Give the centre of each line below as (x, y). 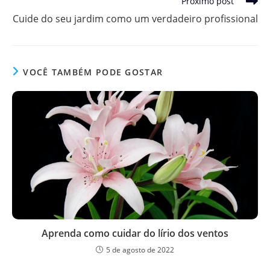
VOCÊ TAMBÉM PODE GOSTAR (93, 72)
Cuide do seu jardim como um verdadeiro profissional (135, 18)
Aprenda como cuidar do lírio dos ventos (135, 234)
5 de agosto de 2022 (140, 250)
